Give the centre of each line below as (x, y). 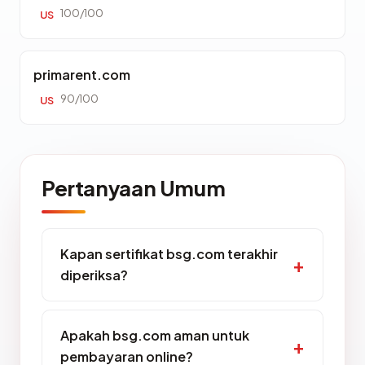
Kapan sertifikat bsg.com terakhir (169, 254)
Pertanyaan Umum (134, 188)
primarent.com (82, 75)
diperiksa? (94, 275)
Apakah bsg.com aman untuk (155, 335)
